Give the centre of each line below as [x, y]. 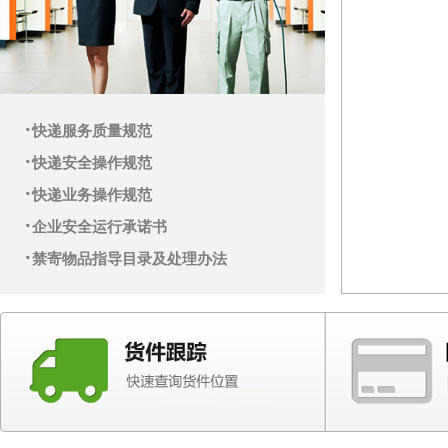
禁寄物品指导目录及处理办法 [129, 259]
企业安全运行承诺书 [99, 227]
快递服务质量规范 [92, 131]
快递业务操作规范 [92, 195]
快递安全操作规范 [92, 163]
